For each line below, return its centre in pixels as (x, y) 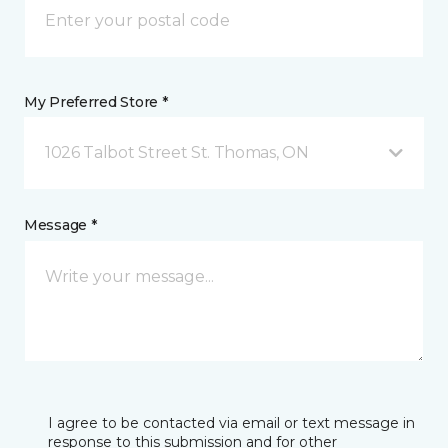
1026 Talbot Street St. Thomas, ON (177, 153)
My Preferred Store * (96, 102)
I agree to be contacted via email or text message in (231, 423)
